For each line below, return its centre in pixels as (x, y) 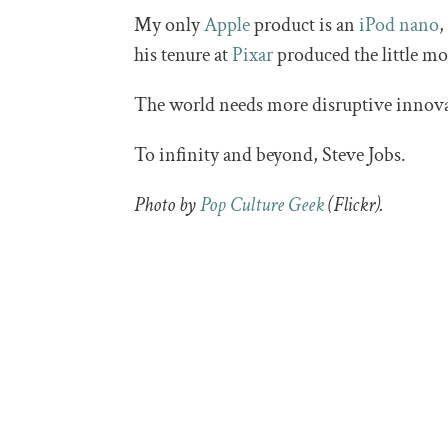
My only (169, 25)
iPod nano (399, 25)
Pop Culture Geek (262, 205)
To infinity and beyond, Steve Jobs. (270, 155)
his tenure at (183, 55)
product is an (305, 25)
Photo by (167, 205)
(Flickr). (354, 205)
